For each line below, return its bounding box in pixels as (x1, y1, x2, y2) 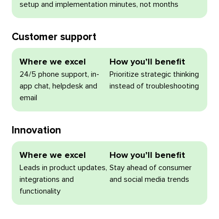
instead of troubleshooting (109, 82, 199, 90)
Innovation (11, 125, 61, 135)
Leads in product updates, (19, 163, 107, 172)
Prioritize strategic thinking (109, 70, 199, 78)
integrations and (19, 175, 74, 183)
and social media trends (109, 175, 189, 183)
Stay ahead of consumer (109, 163, 192, 172)
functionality (19, 187, 61, 195)
